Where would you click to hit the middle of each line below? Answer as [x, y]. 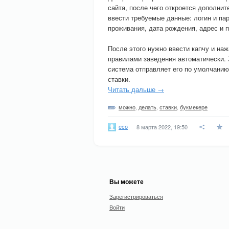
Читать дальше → [136, 89]
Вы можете [127, 181]
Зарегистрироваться [136, 196]
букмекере [194, 107]
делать [147, 107]
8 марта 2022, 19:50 [162, 127]
